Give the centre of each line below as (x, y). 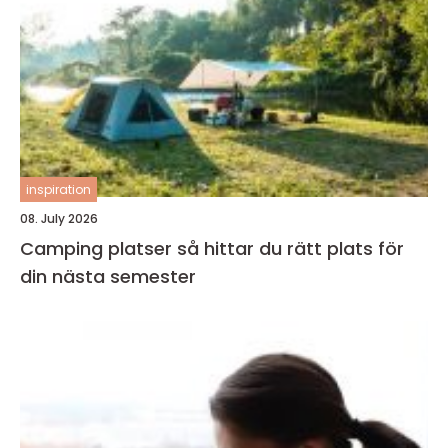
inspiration (58, 189)
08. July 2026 (59, 218)
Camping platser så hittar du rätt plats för (98, 248)
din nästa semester (108, 276)
